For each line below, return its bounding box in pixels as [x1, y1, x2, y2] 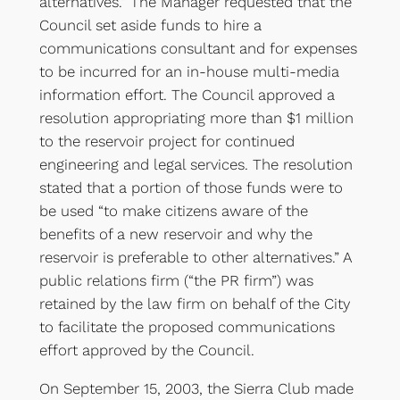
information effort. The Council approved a [38, 86, 335, 104]
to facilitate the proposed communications [38, 318, 335, 337]
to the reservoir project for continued [38, 132, 295, 151]
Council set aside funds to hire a [38, 16, 262, 35]
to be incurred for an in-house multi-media [38, 62, 339, 81]
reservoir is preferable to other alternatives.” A [38, 248, 351, 267]
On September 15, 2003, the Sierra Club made [38, 379, 354, 398]
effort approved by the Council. [38, 341, 254, 360]
